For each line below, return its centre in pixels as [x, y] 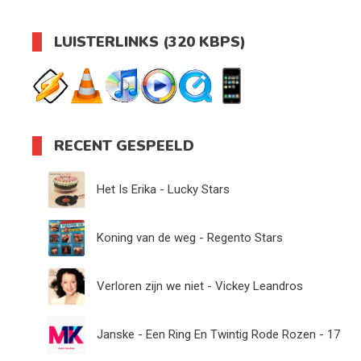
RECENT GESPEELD [124, 145]
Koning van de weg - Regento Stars [190, 237]
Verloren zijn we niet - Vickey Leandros [200, 286]
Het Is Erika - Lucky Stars [163, 189]
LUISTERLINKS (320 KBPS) [150, 41]
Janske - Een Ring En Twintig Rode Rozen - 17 [218, 334]
